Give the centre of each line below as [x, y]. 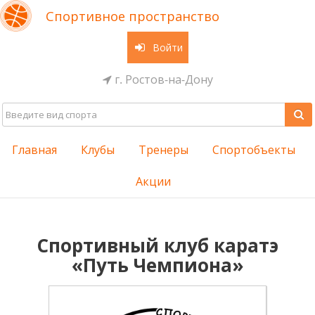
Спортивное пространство [133, 16]
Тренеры [163, 150]
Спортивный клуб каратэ [157, 245]
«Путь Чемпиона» [157, 265]
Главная [34, 150]
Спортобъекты [253, 150]
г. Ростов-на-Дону [162, 79]
